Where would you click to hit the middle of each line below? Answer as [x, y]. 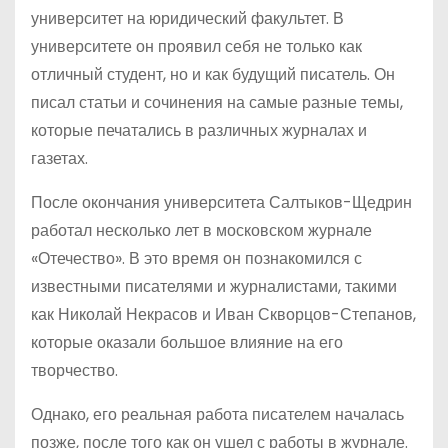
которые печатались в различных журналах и [199, 130]
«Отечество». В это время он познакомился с [196, 258]
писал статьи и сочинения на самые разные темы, [217, 102]
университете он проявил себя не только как [196, 46]
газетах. [59, 158]
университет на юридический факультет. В [187, 18]
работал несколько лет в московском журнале [201, 230]
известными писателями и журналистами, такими [214, 286]
